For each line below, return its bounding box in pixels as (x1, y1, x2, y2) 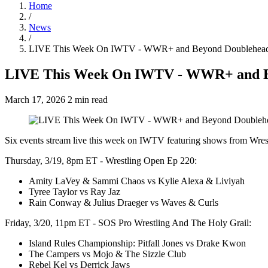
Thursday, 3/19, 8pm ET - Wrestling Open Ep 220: (5, 155, 197, 166)
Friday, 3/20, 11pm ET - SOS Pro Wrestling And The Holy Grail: (5, 217, 251, 228)
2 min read (68, 94, 108, 105)
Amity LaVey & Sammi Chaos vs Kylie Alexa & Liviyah (29, 175, 245, 186)
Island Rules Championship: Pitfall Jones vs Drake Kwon (29, 237, 246, 248)
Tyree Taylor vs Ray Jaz (29, 186, 120, 197)
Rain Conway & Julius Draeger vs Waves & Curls (29, 197, 218, 208)
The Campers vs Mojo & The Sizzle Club (29, 248, 186, 259)
